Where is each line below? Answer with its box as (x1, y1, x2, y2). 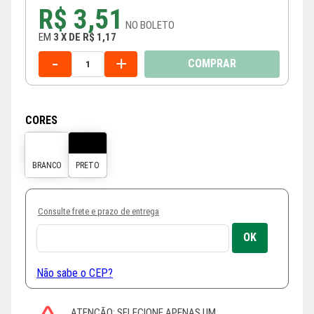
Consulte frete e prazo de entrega (38, 205, 159, 217)
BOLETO (140, 18, 175, 32)
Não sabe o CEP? (36, 266, 113, 280)
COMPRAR (187, 57, 236, 71)
